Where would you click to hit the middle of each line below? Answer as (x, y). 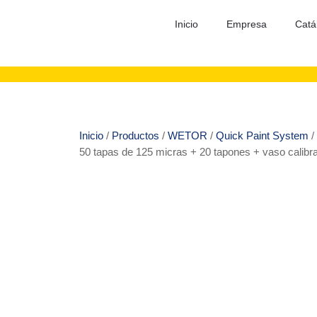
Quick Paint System (262, 136)
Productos (136, 136)
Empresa (246, 24)
